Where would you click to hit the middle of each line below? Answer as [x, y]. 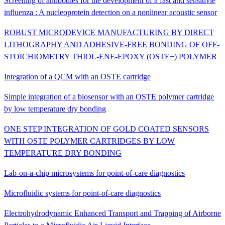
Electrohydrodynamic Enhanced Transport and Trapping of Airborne [113, 213]
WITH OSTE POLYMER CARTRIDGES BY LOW [89, 141]
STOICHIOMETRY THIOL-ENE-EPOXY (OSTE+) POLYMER [110, 56]
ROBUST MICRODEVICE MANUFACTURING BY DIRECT [109, 32]
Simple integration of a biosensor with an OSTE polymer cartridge [109, 96]
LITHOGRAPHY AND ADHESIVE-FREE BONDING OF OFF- [112, 44]
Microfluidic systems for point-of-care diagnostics [82, 193]
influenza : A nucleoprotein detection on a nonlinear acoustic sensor [110, 12]
